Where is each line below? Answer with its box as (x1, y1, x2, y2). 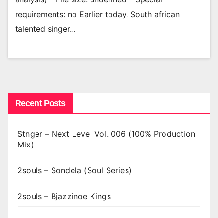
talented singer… (15, 24, 76, 34)
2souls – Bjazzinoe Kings (18, 191, 111, 201)
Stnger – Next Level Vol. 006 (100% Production (18, 128, 196, 139)
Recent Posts (15, 98, 66, 108)
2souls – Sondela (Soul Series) (18, 165, 132, 175)
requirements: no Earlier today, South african (15, 9, 180, 19)
